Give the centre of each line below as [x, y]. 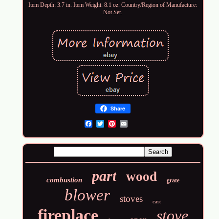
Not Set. [113, 12]
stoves [131, 199]
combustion [64, 180]
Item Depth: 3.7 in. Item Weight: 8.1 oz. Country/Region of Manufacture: [113, 5]
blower [88, 195]
